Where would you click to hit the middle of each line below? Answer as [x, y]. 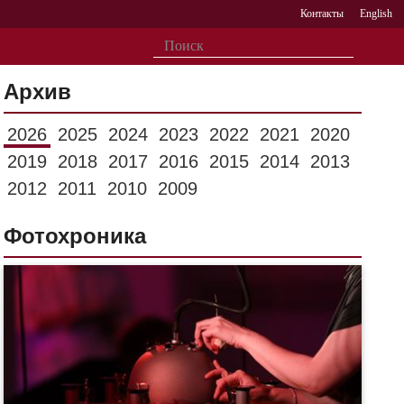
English [376, 14]
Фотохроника [75, 236]
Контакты [322, 14]
